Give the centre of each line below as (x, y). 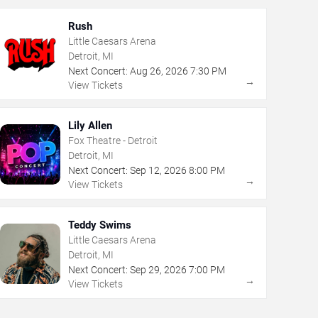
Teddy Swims (99, 225)
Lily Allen (90, 125)
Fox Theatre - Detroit (113, 140)
